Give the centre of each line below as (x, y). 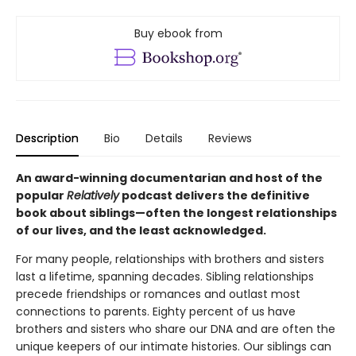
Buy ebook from (178, 33)
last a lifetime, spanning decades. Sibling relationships (165, 276)
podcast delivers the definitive (215, 195)
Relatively (93, 195)
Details (164, 138)
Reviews (230, 138)
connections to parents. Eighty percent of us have (156, 311)
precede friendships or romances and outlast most (158, 294)
